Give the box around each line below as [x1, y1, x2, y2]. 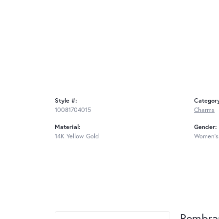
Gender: [194, 123, 217, 131]
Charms [194, 106, 215, 114]
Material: [55, 123, 81, 131]
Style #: [55, 96, 77, 105]
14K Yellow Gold [55, 132, 99, 141]
